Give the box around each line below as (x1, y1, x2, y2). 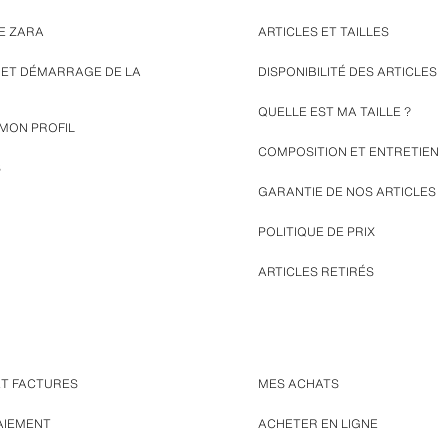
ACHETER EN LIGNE (257, 415, 378, 432)
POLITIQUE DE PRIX (257, 223, 375, 240)
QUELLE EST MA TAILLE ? (257, 103, 411, 120)
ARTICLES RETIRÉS (257, 263, 374, 280)
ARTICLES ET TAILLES (257, 23, 389, 40)
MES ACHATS (257, 375, 339, 392)
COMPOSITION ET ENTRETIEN (257, 143, 439, 160)
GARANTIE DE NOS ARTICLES (257, 183, 436, 200)
